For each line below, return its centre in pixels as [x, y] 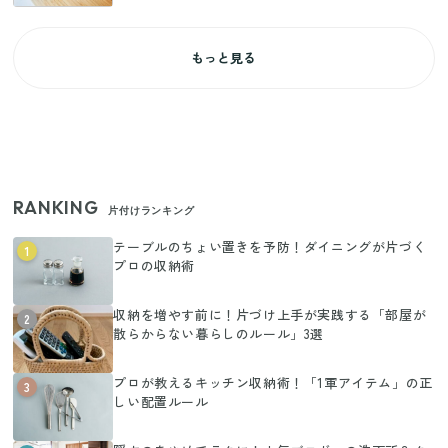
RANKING [56, 207]
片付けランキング [151, 210]
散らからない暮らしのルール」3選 [219, 333]
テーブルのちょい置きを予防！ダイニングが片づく [270, 246]
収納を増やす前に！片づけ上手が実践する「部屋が [270, 314]
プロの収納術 [154, 265]
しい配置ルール [161, 401]
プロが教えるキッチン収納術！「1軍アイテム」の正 [273, 382]
